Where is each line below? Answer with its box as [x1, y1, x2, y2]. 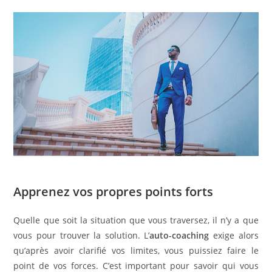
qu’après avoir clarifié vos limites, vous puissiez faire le [13, 245, 259, 257]
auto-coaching [149, 229, 209, 242]
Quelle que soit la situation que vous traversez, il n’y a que [13, 214, 259, 226]
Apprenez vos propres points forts [13, 183, 217, 200]
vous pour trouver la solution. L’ [13, 229, 150, 242]
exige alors [209, 229, 259, 242]
